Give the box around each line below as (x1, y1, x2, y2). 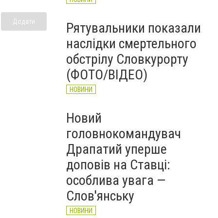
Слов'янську (66, 188, 134, 204)
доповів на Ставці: (66, 157, 170, 173)
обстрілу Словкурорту (66, 51, 188, 67)
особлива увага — (66, 172, 165, 188)
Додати (13, 17, 35, 25)
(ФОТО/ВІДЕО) (66, 67, 147, 83)
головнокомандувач (66, 126, 181, 142)
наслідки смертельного (66, 36, 197, 52)
